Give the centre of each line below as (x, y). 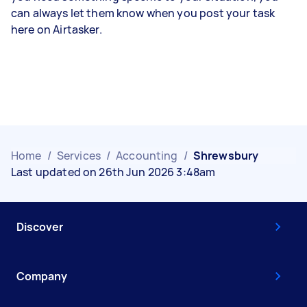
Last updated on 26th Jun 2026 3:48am (113, 172)
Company (42, 276)
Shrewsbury (226, 156)
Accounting (147, 156)
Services (78, 156)
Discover (40, 227)
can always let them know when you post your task (143, 13)
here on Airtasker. (57, 29)
